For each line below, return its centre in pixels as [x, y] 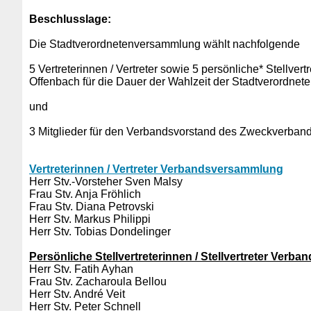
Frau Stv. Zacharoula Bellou [98, 281]
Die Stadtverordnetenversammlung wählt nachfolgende [165, 44]
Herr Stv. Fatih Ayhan [81, 269]
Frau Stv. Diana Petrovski [92, 207]
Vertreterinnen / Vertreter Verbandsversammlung [156, 169]
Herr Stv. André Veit [77, 294]
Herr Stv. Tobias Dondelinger [100, 232]
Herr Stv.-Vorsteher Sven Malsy [106, 182]
